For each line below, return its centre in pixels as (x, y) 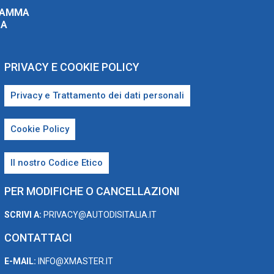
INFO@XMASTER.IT (74, 261)
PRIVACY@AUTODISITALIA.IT (99, 215)
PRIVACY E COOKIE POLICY (72, 67)
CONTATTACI (38, 238)
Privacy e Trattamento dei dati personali (97, 96)
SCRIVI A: (23, 215)
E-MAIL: (20, 261)
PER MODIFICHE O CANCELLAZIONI (92, 191)
